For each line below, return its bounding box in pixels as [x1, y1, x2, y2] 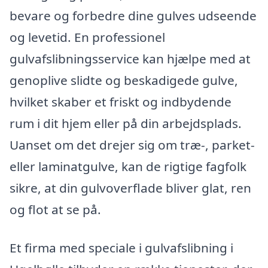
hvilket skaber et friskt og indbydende [10, 93, 232, 110]
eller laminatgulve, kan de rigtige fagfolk [10, 157, 246, 175]
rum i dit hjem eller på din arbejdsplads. [10, 114, 242, 132]
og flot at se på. [10, 200, 101, 218]
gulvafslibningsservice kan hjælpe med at [10, 50, 251, 67]
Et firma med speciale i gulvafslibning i [10, 239, 233, 256]
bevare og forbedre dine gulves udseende [10, 7, 257, 24]
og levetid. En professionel [10, 28, 165, 45]
